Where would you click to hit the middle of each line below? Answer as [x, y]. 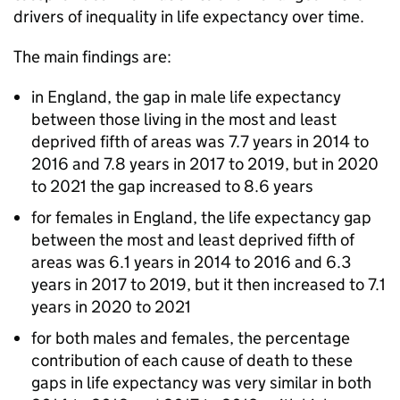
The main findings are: [92, 57]
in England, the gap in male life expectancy [186, 97]
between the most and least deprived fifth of [193, 240]
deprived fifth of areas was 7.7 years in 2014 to [200, 142]
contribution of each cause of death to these [192, 360]
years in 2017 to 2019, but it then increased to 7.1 [208, 284]
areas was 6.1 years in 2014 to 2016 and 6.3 [191, 262]
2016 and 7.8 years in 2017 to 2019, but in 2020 [205, 164]
